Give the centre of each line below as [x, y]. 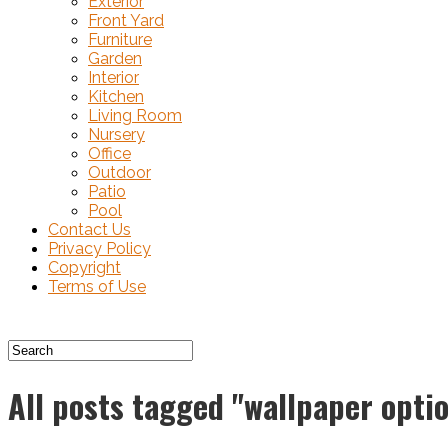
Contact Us [89, 229]
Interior [113, 77]
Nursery [116, 134]
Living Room [135, 115]
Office [109, 153]
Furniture [120, 39]
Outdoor [119, 172]
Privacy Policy [99, 248]
